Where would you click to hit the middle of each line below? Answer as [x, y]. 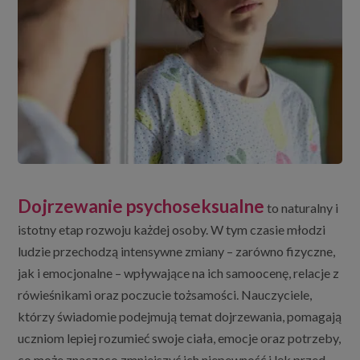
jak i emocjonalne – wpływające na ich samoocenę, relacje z [179, 273]
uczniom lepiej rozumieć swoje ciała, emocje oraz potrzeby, [180, 338]
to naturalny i [302, 208]
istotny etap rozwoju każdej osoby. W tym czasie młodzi [172, 230]
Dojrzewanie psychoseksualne [141, 207]
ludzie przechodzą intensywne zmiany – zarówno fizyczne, [177, 252]
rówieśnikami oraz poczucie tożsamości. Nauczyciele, [165, 295]
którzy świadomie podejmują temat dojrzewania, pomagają [180, 317]
